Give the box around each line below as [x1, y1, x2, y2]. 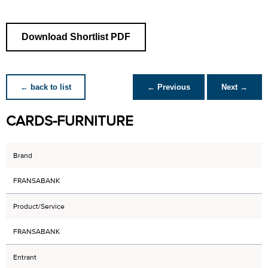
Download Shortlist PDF [22, 32, 130, 42]
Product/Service [13, 202, 65, 211]
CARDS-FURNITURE [6, 112, 133, 130]
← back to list [20, 83, 71, 92]
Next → [221, 83, 248, 92]
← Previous [147, 83, 190, 92]
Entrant [13, 252, 36, 262]
